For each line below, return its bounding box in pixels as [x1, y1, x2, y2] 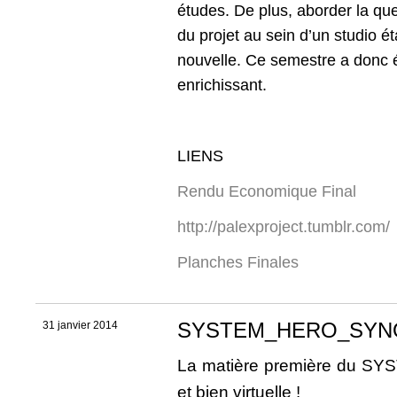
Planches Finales [177, 253, 299, 272]
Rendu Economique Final [177, 183, 356, 201]
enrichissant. [177, 76, 267, 95]
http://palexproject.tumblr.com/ [177, 218, 390, 237]
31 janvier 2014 [43, 319, 118, 332]
